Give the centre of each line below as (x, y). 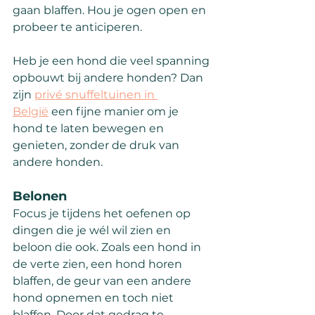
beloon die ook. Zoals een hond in (108, 247)
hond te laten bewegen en (90, 129)
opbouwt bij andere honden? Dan (109, 78)
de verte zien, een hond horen (99, 264)
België (31, 112)
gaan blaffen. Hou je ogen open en (111, 11)
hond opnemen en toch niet (95, 298)
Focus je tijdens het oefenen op (103, 214)
